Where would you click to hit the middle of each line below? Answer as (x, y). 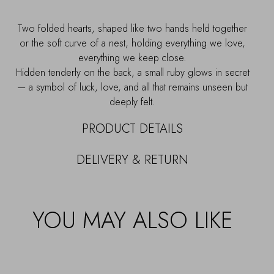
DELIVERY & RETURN (132, 160)
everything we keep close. (132, 57)
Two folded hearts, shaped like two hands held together (132, 28)
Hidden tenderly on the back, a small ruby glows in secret (132, 72)
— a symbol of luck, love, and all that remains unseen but (132, 87)
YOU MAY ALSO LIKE (132, 220)
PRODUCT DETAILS (132, 128)
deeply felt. (132, 102)
